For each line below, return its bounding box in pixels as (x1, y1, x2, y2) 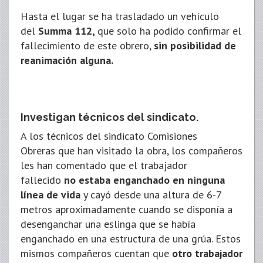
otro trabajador (172, 246, 242, 260)
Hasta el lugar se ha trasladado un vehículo (21, 9, 219, 23)
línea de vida (21, 187, 80, 201)
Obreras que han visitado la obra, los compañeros (21, 143, 242, 157)
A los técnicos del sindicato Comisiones (21, 129, 197, 143)
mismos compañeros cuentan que (21, 246, 172, 260)
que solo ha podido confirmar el (97, 23, 241, 38)
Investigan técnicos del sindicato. (21, 110, 198, 123)
